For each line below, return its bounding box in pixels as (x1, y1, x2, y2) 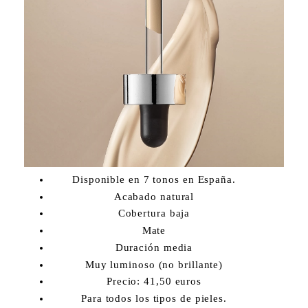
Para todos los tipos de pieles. (81, 293, 227, 305)
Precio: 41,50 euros (106, 276, 202, 287)
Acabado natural (113, 190, 195, 202)
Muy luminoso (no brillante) (85, 258, 223, 270)
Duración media (115, 241, 193, 253)
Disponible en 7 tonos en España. (72, 173, 236, 185)
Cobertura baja (118, 208, 190, 219)
